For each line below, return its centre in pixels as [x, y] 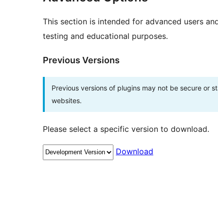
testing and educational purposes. [105, 36]
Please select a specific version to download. [126, 129]
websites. [67, 101]
